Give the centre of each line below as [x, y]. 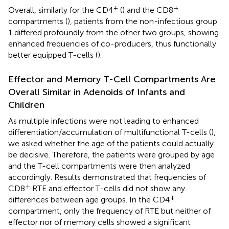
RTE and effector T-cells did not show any [108, 188]
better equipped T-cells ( [53, 55]
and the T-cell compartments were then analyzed [99, 166]
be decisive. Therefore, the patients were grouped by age [111, 154]
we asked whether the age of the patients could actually [111, 143]
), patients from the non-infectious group [142, 21]
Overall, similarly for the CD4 [61, 10]
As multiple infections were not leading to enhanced [104, 121]
